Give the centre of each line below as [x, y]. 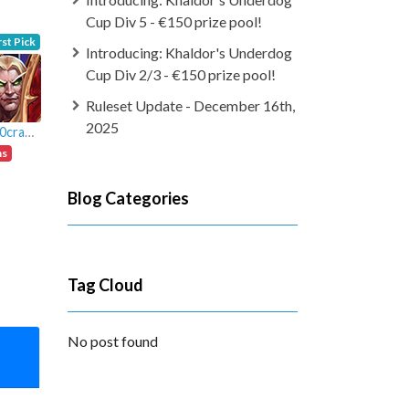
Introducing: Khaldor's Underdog [189, 52]
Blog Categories [128, 198]
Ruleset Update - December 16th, [190, 105]
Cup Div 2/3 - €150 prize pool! [180, 74]
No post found [112, 341]
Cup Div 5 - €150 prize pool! [173, 21]
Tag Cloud [105, 285]
